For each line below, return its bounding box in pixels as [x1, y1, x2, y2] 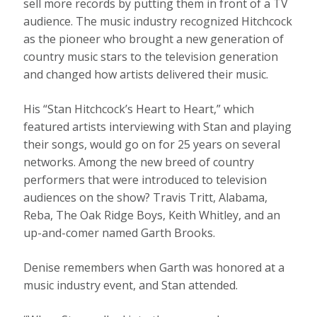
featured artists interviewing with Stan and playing [23, 118, 292, 134]
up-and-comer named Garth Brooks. [23, 224, 216, 241]
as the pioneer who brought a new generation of [23, 30, 284, 47]
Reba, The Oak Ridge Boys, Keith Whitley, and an [23, 207, 281, 223]
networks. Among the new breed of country [23, 154, 255, 170]
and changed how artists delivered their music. [23, 66, 269, 82]
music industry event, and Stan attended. [23, 277, 238, 293]
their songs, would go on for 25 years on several [23, 136, 281, 152]
